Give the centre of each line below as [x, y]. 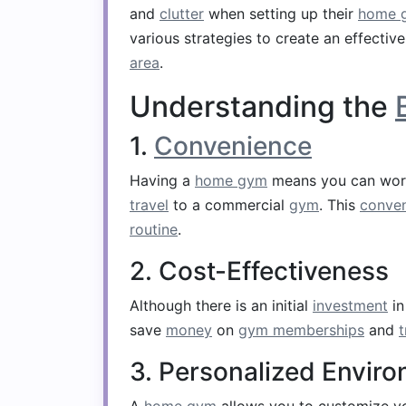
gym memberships [301, 330]
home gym [231, 180]
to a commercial [229, 205]
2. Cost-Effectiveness [259, 271]
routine [154, 229]
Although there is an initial [221, 305]
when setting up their [281, 14]
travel [149, 205]
